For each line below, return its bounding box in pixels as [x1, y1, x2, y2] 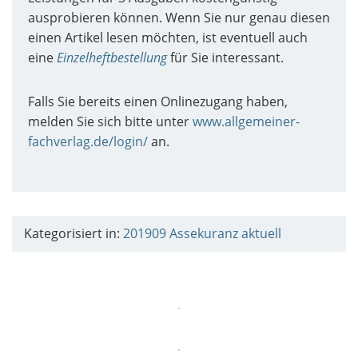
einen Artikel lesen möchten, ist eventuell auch [28, 28, 308, 46]
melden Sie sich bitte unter [28, 112, 193, 130]
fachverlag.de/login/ [28, 132, 148, 150]
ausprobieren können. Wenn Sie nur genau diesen [28, 8, 330, 26]
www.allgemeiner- [193, 112, 300, 130]
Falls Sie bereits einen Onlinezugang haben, [28, 92, 288, 110]
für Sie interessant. [167, 48, 284, 66]
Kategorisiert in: [24, 224, 123, 242]
